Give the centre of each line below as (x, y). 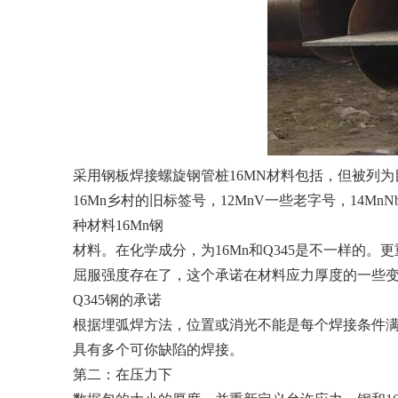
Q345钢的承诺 (117, 300)
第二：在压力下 (123, 374)
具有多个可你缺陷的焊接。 (158, 350)
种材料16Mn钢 (118, 225)
